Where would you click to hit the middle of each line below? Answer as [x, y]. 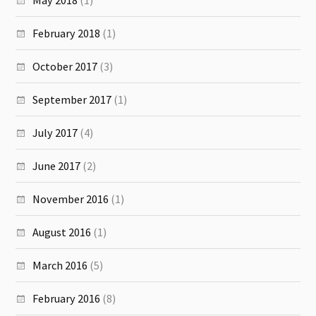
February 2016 [67, 298]
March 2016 [60, 265]
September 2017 [72, 99]
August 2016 [62, 232]
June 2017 [57, 165]
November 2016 [71, 199]
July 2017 [55, 132]
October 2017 [65, 66]
